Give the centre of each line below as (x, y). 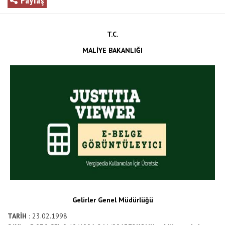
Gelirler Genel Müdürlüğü (113, 200)
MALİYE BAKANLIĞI (113, 50)
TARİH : (20, 216)
